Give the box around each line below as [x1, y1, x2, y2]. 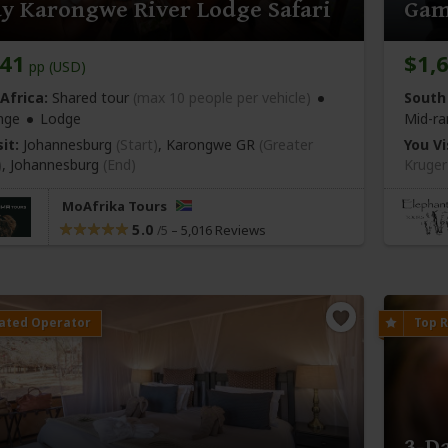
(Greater [259, 135, 313, 155]
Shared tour [48, 88, 133, 108]
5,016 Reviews [180, 221, 266, 240]
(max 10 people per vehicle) [133, 88, 311, 108]
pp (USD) [25, 57, 86, 77]
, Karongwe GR [158, 135, 259, 155]
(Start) [116, 135, 158, 155]
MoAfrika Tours [62, 197, 170, 216]
